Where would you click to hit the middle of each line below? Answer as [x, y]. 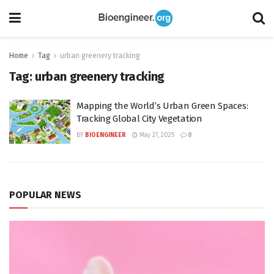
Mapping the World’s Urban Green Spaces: [162, 106]
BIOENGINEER [106, 135]
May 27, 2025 [156, 135]
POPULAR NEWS [45, 194]
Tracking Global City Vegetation [139, 119]
